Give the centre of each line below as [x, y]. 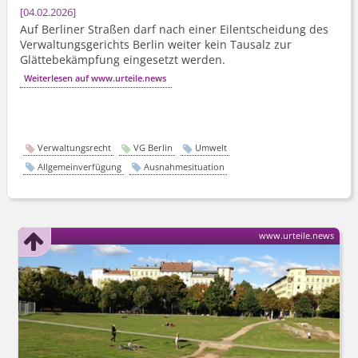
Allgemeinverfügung [80, 167]
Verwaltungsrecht [74, 148]
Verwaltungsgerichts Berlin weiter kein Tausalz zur [156, 45]
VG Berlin [153, 148]
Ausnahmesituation [184, 167]
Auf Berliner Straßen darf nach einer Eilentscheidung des [174, 30]
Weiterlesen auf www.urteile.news [95, 78]
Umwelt [211, 148]
